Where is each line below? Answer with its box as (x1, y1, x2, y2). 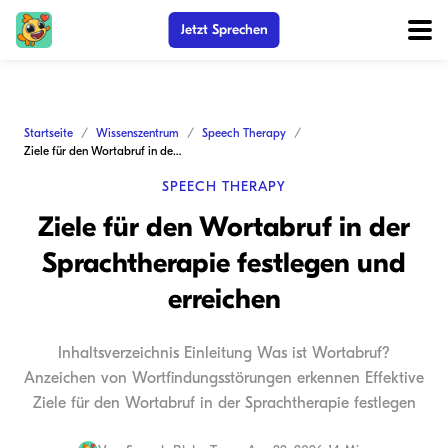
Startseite (24, 126, 73, 140)
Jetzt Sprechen (180, 21, 268, 38)
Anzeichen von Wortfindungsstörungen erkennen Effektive (24, 369, 424, 387)
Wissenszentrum (96, 126, 179, 140)
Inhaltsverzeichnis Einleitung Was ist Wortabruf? (58, 344, 390, 362)
